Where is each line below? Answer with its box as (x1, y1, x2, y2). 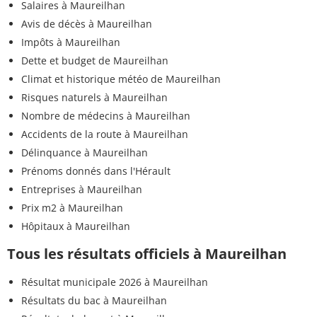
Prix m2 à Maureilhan (21, 201, 123, 215)
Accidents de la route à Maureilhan (21, 127, 188, 142)
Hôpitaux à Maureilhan (21, 219, 130, 234)
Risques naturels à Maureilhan (21, 91, 168, 105)
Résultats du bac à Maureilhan (21, 294, 167, 308)
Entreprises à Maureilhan (21, 183, 142, 197)
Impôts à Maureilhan (21, 35, 120, 50)
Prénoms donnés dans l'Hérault (21, 164, 171, 178)
